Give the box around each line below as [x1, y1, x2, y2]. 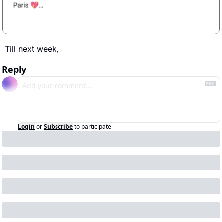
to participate [74, 122, 111, 131]
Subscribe [44, 122, 73, 131]
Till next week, [5, 44, 61, 54]
